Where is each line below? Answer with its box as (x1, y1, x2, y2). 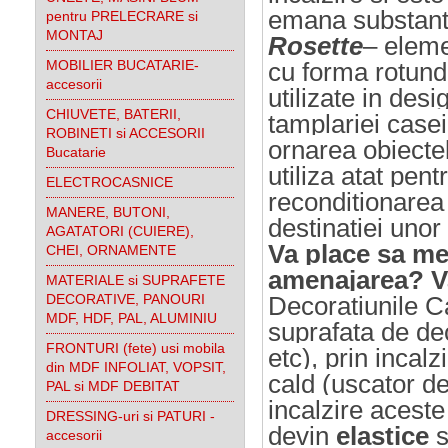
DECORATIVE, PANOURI (46, 291, 205, 307)
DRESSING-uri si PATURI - (46, 408, 215, 424)
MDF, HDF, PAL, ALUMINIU (46, 310, 217, 326)
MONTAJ (46, 27, 103, 43)
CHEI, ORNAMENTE (46, 242, 176, 258)
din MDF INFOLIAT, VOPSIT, (46, 359, 226, 375)
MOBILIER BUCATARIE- (46, 57, 199, 73)
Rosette (268, 31, 363, 61)
